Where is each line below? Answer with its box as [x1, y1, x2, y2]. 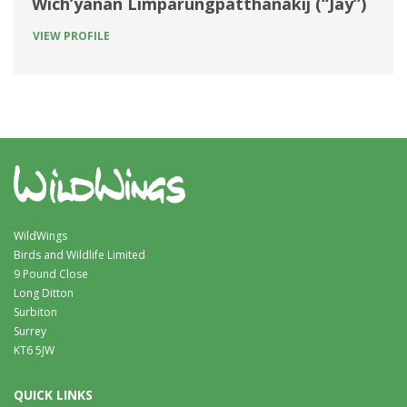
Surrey [14, 323, 46, 340]
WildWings [14, 228, 67, 244]
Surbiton [14, 304, 57, 321]
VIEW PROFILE [33, 27, 110, 44]
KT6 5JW [14, 342, 55, 359]
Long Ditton [14, 285, 74, 302]
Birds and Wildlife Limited [14, 247, 145, 263]
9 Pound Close [14, 266, 88, 283]
